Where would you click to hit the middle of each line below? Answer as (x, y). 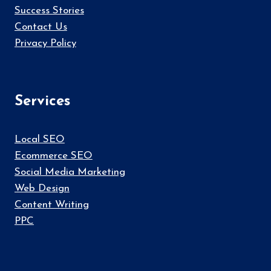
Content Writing (52, 205)
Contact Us (41, 27)
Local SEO (40, 140)
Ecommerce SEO (54, 156)
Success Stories (49, 11)
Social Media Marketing (70, 172)
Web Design (42, 189)
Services (42, 102)
